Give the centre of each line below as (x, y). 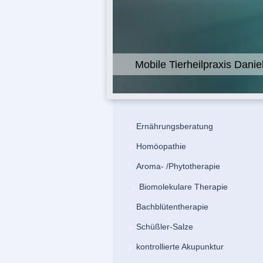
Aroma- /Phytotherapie (178, 166)
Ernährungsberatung (175, 127)
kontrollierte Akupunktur (180, 247)
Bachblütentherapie (172, 207)
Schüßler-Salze (165, 227)
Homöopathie (161, 146)
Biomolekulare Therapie (183, 187)
